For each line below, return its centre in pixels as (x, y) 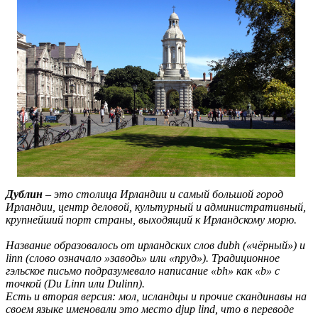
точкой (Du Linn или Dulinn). (75, 283)
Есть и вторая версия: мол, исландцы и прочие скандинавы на (156, 296)
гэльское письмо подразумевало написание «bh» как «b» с (143, 270)
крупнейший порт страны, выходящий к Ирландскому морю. (151, 219)
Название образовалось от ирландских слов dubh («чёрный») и (157, 245)
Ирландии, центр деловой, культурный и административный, (156, 207)
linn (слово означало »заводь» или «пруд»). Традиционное (143, 258)
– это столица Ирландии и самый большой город (163, 194)
